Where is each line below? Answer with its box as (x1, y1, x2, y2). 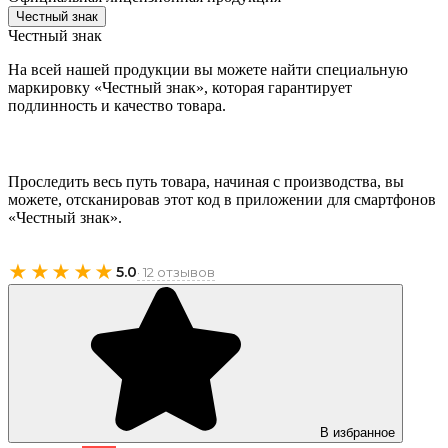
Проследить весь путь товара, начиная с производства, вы (8, 172, 404, 190)
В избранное (320, 424, 395, 440)
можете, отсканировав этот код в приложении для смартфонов (8, 190, 436, 208)
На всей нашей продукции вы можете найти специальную (8, 60, 408, 78)
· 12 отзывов (136, 263, 215, 280)
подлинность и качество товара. (8, 96, 226, 114)
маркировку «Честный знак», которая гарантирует (8, 78, 352, 96)
